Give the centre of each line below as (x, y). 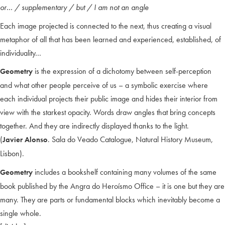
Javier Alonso (25, 140)
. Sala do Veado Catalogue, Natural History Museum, (130, 140)
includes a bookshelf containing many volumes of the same (125, 172)
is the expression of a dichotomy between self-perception (122, 71)
